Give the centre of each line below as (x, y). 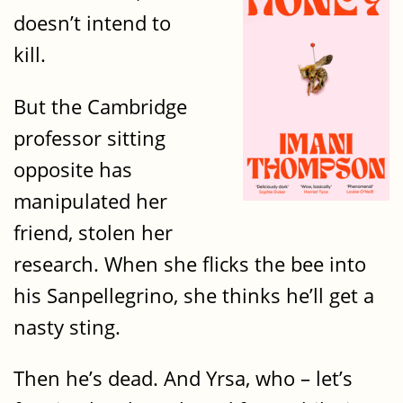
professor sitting (90, 138)
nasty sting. (67, 327)
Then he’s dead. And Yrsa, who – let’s (183, 379)
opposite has (73, 169)
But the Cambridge (100, 106)
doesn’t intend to (92, 23)
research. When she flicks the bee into (190, 264)
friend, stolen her (93, 232)
